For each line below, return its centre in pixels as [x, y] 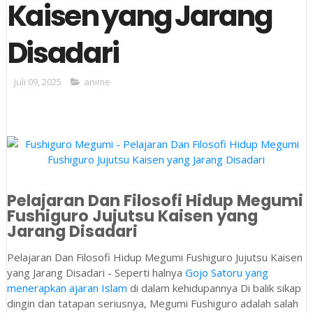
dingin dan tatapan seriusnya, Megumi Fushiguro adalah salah [152, 303]
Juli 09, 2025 [37, 81]
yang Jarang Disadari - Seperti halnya [96, 272]
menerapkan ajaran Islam [67, 287]
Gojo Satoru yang [226, 272]
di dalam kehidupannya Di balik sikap [214, 287]
